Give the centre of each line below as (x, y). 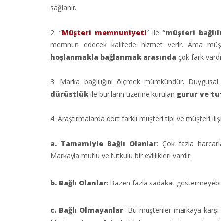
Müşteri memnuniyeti (104, 32)
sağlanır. (63, 8)
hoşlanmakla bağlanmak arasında (114, 57)
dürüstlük (70, 94)
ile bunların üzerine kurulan (133, 94)
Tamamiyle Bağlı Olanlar (109, 143)
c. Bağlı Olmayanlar (87, 210)
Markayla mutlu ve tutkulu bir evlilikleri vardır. (121, 156)
